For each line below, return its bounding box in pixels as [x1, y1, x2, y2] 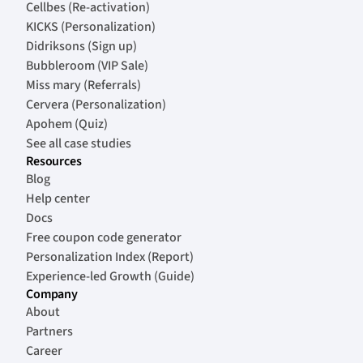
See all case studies [26, 135, 131, 153]
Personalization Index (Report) [26, 248, 194, 267]
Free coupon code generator [26, 228, 181, 247]
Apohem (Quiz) [26, 115, 108, 134]
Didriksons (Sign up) [26, 37, 137, 56]
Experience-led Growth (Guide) [26, 267, 194, 286]
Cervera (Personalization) [26, 96, 166, 114]
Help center [26, 190, 90, 208]
